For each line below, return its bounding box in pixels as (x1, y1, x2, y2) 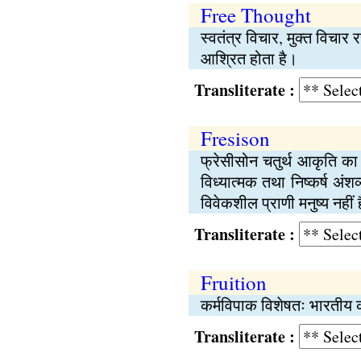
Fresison (200, 125, 270, 151)
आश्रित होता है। (200, 48, 297, 69)
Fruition (200, 269, 267, 296)
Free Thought (200, 2, 311, 28)
